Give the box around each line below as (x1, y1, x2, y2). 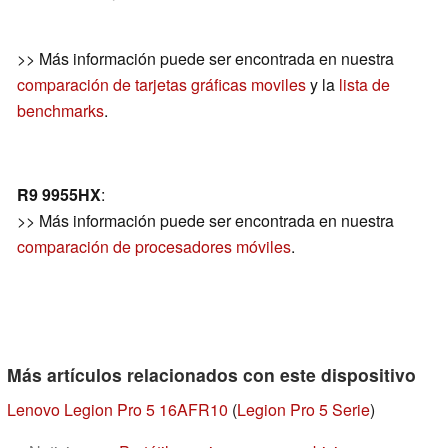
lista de (339, 73, 390, 97)
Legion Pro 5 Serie (237, 398, 370, 422)
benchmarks (17, 99, 104, 123)
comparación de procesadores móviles (17, 235, 291, 259)
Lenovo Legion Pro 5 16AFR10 (7, 398, 228, 422)
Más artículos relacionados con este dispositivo (7, 362, 416, 388)
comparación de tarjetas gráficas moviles (17, 73, 306, 97)
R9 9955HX (17, 183, 101, 207)
